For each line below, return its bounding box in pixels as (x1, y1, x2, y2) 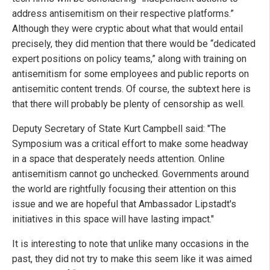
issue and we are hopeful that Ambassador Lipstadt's (12, 198, 236, 210)
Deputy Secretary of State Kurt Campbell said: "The (12, 123, 226, 135)
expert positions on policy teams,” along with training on (12, 53, 246, 65)
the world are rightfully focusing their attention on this (12, 183, 236, 195)
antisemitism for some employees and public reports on (12, 68, 249, 80)
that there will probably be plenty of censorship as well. (12, 98, 245, 110)
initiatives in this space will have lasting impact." (12, 213, 214, 225)
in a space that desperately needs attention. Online (12, 153, 225, 165)
